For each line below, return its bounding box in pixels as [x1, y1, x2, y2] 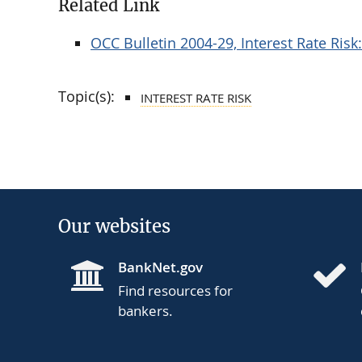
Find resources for [118, 281, 233, 301]
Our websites [58, 215, 170, 238]
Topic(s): [58, 86, 115, 107]
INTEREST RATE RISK [141, 90, 251, 107]
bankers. [118, 301, 173, 321]
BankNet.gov [118, 258, 203, 277]
